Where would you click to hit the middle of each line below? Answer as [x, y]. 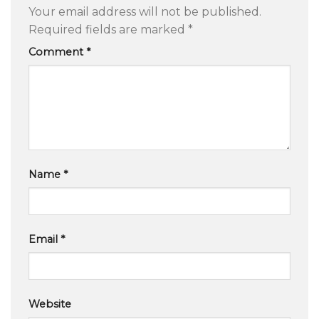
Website [50, 304]
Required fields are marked [108, 29]
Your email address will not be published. [145, 11]
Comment [57, 52]
